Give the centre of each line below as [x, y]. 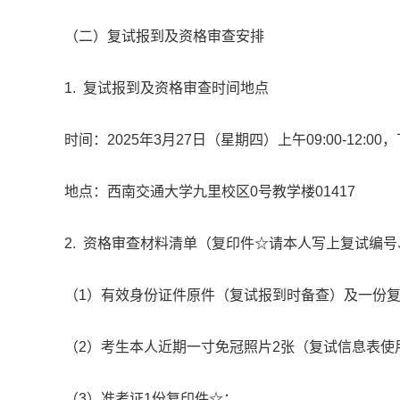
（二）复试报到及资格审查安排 [164, 37]
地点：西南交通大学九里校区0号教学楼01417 [210, 192]
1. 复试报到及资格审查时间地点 [167, 88]
